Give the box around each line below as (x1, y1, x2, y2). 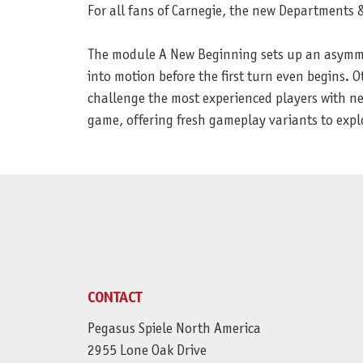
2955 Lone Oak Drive (87, 344, 207, 359)
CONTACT (87, 291, 142, 306)
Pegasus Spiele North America (87, 322, 261, 337)
